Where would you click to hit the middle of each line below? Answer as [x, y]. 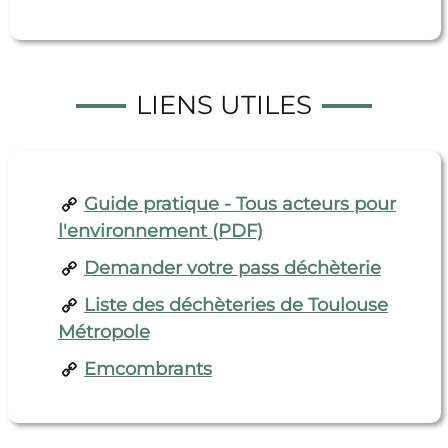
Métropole [103, 332]
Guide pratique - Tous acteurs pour [239, 204]
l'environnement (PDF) [160, 231]
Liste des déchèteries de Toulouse [235, 305]
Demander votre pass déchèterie [232, 268]
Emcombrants [147, 369]
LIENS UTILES [224, 105]
